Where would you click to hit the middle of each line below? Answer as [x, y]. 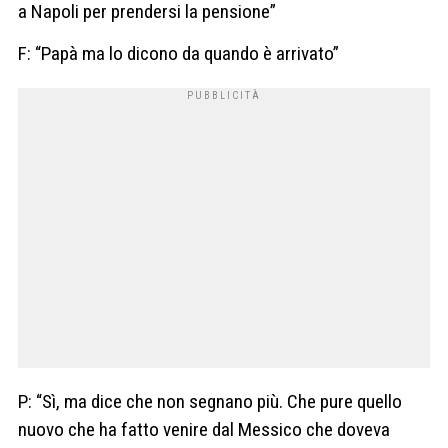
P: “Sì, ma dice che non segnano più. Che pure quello [210, 401]
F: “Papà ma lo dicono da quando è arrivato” [178, 53]
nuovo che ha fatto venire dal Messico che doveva [204, 429]
